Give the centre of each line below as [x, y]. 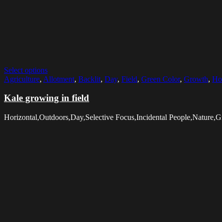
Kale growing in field [47, 98]
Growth [196, 79]
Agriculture [22, 79]
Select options [26, 70]
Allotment [59, 79]
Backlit [89, 79]
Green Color [161, 79]
